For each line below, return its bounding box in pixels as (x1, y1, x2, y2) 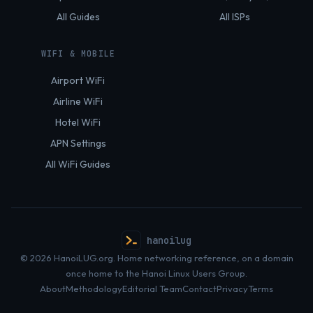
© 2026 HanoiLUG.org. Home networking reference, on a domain (20, 252, 293, 263)
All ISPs (219, 10, 250, 23)
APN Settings (50, 137, 106, 150)
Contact (182, 283, 217, 294)
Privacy (217, 283, 248, 294)
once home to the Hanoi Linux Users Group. (66, 268, 247, 279)
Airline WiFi (53, 95, 103, 108)
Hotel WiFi (55, 116, 101, 129)
